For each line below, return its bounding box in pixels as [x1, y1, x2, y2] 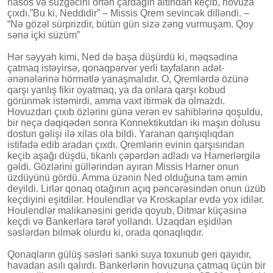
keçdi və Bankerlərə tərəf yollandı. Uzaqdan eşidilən [7, 216, 232, 227]
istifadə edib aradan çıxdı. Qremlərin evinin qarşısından [7, 139, 244, 150]
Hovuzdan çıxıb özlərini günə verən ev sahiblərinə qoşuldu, [7, 106, 263, 117]
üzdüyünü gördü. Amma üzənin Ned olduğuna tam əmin [7, 172, 247, 183]
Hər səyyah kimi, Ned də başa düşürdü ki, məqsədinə [7, 51, 238, 62]
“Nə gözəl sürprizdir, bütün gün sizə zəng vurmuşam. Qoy [7, 18, 253, 29]
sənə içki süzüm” [7, 29, 80, 40]
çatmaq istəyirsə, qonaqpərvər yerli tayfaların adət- [7, 62, 224, 73]
